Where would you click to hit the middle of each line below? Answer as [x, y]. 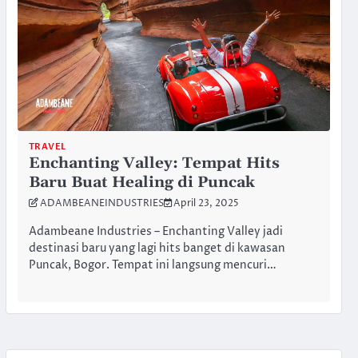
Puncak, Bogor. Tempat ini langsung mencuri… [152, 265]
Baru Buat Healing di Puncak [141, 183]
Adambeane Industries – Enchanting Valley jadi [155, 231]
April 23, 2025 [206, 204]
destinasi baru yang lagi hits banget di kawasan [157, 248]
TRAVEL [47, 147]
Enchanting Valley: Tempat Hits [154, 164]
